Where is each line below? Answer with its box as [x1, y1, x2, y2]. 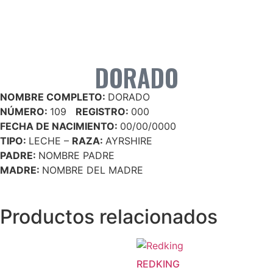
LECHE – [29, 135, 72, 147]
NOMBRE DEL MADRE [42, 164, 143, 176]
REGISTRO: [76, 105, 131, 118]
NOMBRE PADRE [38, 149, 115, 161]
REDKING [136, 258, 180, 271]
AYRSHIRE [105, 135, 152, 147]
